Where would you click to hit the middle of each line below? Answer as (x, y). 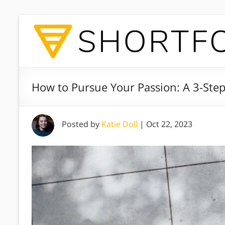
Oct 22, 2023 (169, 124)
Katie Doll (120, 124)
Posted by (82, 124)
